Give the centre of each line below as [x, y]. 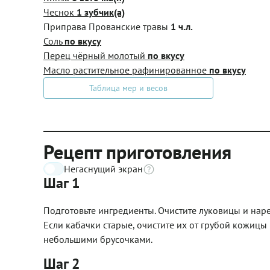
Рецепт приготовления [137, 152]
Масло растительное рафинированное [126, 70]
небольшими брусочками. [98, 239]
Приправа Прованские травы [107, 27]
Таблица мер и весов [128, 88]
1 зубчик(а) [101, 12]
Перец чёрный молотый [96, 55]
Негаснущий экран [103, 169]
